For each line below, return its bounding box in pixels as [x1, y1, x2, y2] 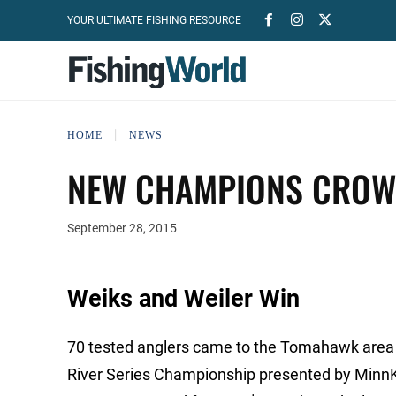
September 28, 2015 [67, 221, 177, 236]
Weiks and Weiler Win [67, 285, 300, 314]
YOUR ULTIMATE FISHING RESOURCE [67, 14, 241, 27]
